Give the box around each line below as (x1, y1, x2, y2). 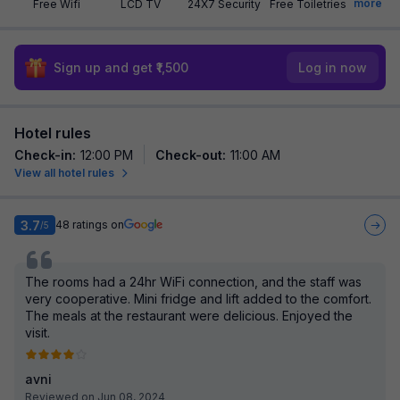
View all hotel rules (14, 166, 114, 179)
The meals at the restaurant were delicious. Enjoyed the (25, 308, 353, 323)
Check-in (14, 147, 72, 162)
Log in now (298, 60, 367, 75)
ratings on (72, 218, 124, 231)
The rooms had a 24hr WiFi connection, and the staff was (25, 274, 362, 289)
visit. (25, 325, 50, 340)
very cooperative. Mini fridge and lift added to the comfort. (25, 291, 371, 306)
